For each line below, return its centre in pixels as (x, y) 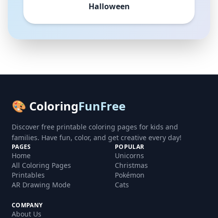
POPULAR (130, 147)
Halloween (109, 6)
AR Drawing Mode (41, 185)
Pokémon (130, 175)
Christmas (131, 165)
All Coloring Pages (41, 165)
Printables (28, 175)
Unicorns (129, 155)
